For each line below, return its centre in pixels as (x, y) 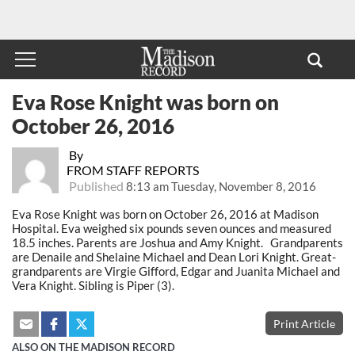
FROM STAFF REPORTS (132, 170)
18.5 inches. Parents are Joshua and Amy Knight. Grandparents (177, 242)
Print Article (304, 323)
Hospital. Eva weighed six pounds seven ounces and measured (172, 228)
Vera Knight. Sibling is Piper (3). (93, 285)
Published (96, 185)
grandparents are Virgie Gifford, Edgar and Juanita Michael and (176, 271)
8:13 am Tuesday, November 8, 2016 (221, 186)
